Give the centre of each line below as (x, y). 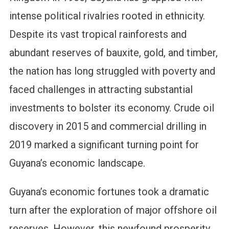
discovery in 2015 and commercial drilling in (108, 127)
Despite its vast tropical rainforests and (98, 35)
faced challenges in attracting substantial (101, 90)
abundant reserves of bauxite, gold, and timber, (113, 53)
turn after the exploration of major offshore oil (113, 210)
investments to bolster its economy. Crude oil (111, 108)
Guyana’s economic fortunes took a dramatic (109, 192)
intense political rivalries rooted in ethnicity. (107, 16)
